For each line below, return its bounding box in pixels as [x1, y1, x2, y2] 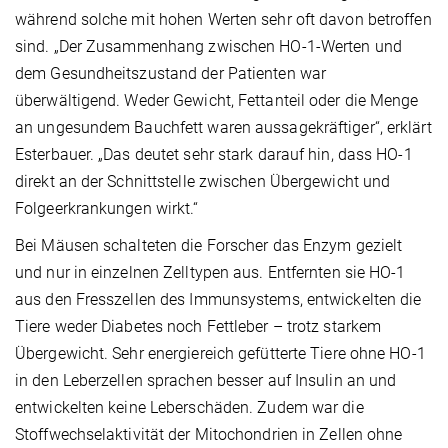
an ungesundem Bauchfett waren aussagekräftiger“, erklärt [15, 117, 432, 137]
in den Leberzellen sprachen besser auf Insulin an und [15, 370, 397, 390]
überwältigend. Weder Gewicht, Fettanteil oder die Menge [15, 90, 419, 110]
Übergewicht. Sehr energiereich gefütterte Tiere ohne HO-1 [15, 343, 426, 363]
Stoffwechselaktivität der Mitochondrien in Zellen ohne [15, 424, 403, 444]
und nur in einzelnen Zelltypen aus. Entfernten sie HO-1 [15, 262, 406, 282]
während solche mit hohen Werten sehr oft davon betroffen [15, 9, 432, 29]
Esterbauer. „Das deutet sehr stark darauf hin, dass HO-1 [15, 144, 413, 164]
